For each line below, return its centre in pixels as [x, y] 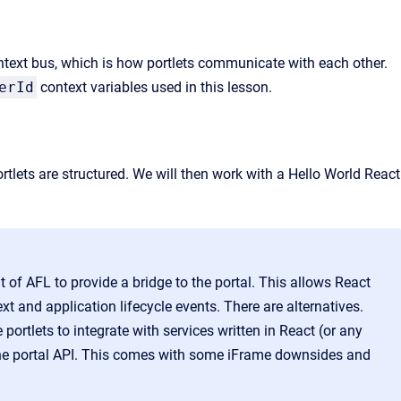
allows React [330, 283]
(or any [341, 331]
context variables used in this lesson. [156, 88]
